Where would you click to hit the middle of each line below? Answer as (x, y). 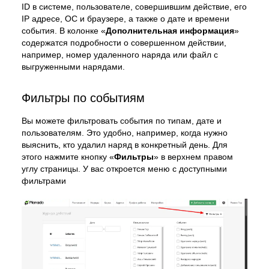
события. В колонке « (64, 31)
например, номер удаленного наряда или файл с (120, 55)
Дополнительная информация (170, 31)
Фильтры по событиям (83, 98)
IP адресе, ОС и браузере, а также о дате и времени (125, 19)
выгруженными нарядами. (73, 67)
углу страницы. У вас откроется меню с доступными (124, 169)
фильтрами (44, 181)
